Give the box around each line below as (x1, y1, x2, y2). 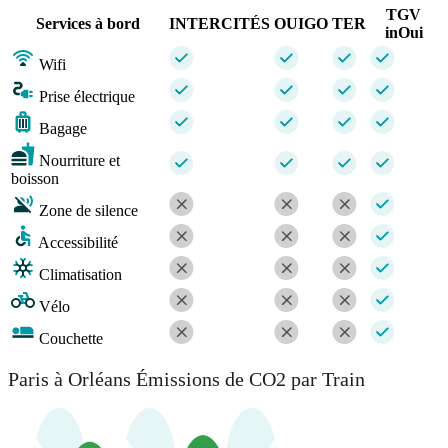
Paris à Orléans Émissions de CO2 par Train (8, 367, 365, 390)
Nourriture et (39, 151, 120, 169)
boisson (11, 169, 59, 187)
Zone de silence (39, 201, 138, 219)
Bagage (39, 119, 87, 137)
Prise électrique (39, 87, 135, 105)
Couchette (39, 329, 103, 347)
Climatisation (39, 265, 122, 283)
